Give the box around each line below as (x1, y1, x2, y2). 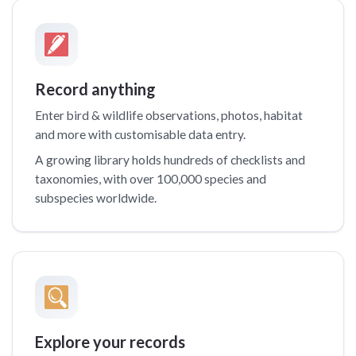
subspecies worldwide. (35, 190, 157, 205)
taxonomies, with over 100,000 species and (35, 171, 266, 186)
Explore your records (35, 331, 185, 351)
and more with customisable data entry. (35, 126, 246, 141)
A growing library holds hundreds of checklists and (35, 152, 305, 167)
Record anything (35, 79, 156, 99)
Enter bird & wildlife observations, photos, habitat (35, 107, 303, 122)
